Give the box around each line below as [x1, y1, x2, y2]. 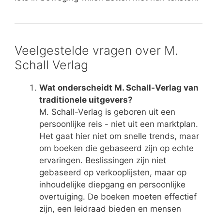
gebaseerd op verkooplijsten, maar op [39, 167, 186, 177]
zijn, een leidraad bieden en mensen [39, 203, 181, 214]
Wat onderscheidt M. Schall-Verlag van [39, 82, 199, 93]
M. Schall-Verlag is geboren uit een [39, 107, 175, 117]
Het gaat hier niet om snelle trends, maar [39, 131, 199, 141]
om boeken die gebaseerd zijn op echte [39, 143, 194, 153]
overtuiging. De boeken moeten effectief [39, 191, 197, 201]
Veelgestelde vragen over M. [15, 43, 178, 58]
